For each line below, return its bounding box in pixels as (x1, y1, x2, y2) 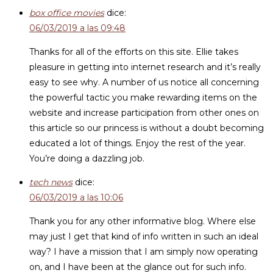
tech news (29, 177, 73, 188)
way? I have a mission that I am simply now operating (29, 246, 258, 257)
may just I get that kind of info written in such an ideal (29, 231, 258, 242)
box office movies (29, 7, 104, 18)
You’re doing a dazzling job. (29, 153, 144, 164)
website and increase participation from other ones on (29, 107, 259, 118)
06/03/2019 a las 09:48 (29, 23, 126, 34)
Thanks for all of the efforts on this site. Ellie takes (29, 46, 238, 57)
